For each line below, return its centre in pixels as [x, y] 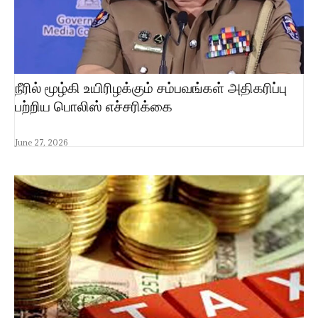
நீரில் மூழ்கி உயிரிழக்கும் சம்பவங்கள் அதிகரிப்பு [151, 88]
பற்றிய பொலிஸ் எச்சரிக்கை [94, 106]
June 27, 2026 [41, 142]
